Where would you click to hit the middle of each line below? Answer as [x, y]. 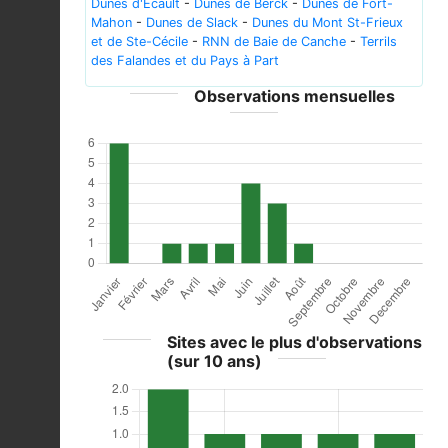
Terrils [378, 41]
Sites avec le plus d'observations [294, 341]
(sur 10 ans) [214, 360]
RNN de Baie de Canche [274, 41]
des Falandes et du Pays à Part [185, 60]
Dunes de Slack [192, 22]
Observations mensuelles [294, 95]
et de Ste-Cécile [139, 41]
